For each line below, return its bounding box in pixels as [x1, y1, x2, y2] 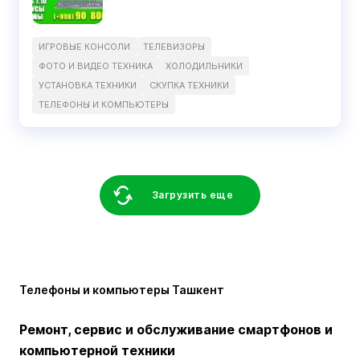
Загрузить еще [151, 189, 234, 202]
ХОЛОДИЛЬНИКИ [166, 60, 243, 72]
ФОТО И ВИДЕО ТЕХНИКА [39, 60, 153, 72]
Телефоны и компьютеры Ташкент [19, 283, 224, 297]
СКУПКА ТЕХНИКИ [149, 80, 229, 92]
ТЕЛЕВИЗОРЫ [143, 41, 205, 53]
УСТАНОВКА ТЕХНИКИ [39, 80, 137, 92]
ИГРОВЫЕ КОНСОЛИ [39, 41, 130, 53]
